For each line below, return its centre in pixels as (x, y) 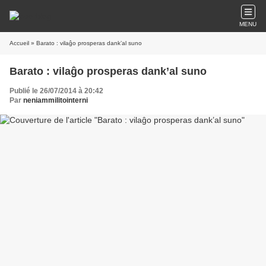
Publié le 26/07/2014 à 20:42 (56, 91)
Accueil (19, 43)
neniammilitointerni (56, 100)
